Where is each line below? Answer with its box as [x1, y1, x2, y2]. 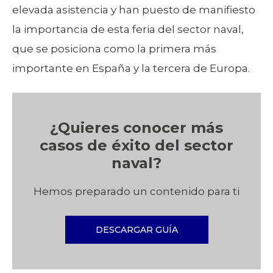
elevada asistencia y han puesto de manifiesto [12, 3, 255, 16]
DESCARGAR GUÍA [95, 224, 178, 235]
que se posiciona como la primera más [12, 42, 216, 55]
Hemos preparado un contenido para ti [34, 185, 239, 197]
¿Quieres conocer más [50, 118, 223, 136]
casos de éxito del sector [40, 136, 233, 154]
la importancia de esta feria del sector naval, [12, 23, 244, 35]
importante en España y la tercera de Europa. [12, 62, 250, 74]
